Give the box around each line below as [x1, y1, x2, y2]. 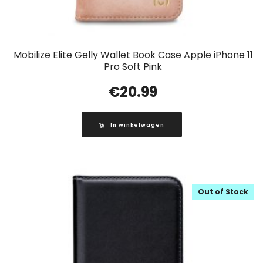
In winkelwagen [110, 122, 164, 129]
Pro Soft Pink [104, 60, 162, 74]
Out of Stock [198, 187, 248, 197]
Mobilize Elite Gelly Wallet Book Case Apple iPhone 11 [13, 48, 253, 62]
